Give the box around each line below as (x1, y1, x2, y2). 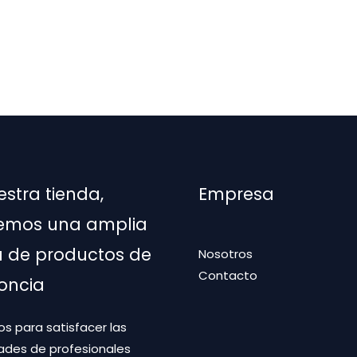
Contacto (198, 266, 257, 284)
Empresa (198, 182, 274, 206)
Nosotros (198, 245, 253, 262)
